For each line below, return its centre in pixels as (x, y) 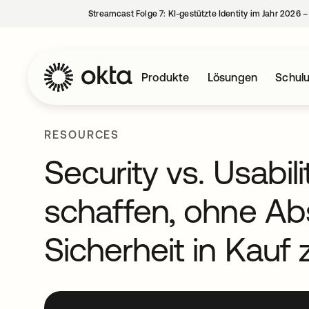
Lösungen (232, 77)
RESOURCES (82, 134)
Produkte (166, 77)
